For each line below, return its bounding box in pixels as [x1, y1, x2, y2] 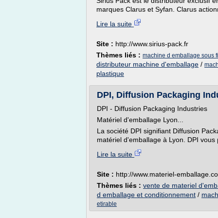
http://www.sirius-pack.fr [115, 40, 188, 48]
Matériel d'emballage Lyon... [97, 116, 183, 124]
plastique [96, 70, 124, 77]
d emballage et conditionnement [97, 191, 196, 199]
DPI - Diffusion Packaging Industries [97, 105, 207, 112]
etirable [97, 200, 117, 207]
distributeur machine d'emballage [96, 60, 199, 68]
